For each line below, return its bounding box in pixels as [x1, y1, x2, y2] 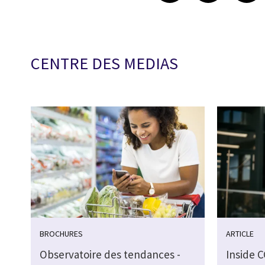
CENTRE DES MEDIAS [31, 53, 178, 74]
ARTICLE [226, 228, 254, 240]
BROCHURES [40, 228, 83, 240]
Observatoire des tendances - [40, 247, 180, 262]
